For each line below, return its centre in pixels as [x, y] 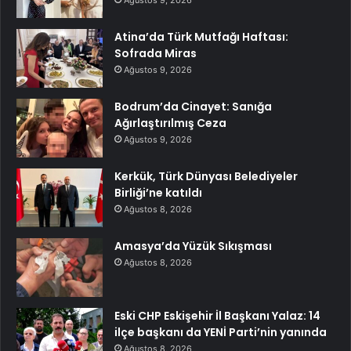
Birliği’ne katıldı [158, 193]
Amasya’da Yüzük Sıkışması [193, 246]
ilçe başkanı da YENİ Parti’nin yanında [221, 333]
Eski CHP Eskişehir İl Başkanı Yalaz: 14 [217, 316]
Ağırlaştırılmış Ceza [170, 123]
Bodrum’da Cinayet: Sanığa [193, 107]
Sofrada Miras [156, 54]
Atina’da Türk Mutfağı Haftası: [201, 37]
